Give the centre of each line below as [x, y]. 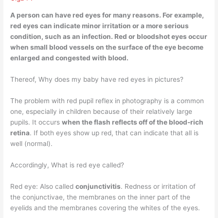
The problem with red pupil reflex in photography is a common [107, 100]
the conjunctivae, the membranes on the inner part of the [100, 197]
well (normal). [32, 143]
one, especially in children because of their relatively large [101, 111]
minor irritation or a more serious [136, 26]
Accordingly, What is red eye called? [67, 165]
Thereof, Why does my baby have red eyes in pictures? [97, 79]
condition [26, 37]
